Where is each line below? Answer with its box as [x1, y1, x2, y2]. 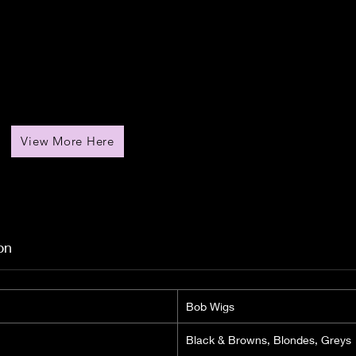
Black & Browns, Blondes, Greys [186, 332, 351, 346]
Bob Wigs [186, 299, 234, 313]
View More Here [21, 133, 114, 149]
